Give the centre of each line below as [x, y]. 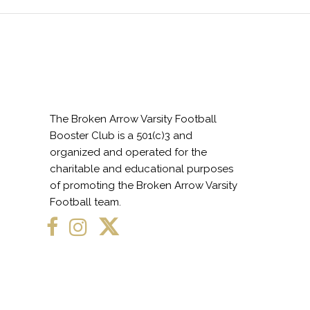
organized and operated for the [128, 152]
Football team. [85, 202]
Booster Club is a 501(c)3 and [121, 135]
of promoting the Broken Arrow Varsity [144, 185]
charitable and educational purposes [142, 168]
